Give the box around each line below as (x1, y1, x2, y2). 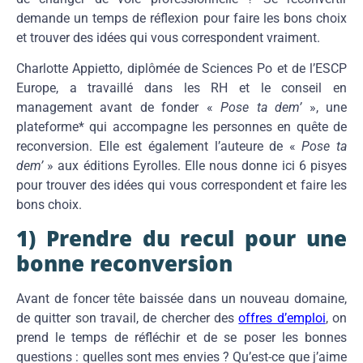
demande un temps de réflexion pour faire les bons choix (16, 10, 347, 26)
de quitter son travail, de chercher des (16, 310, 239, 327)
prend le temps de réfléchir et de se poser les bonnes (16, 330, 347, 346)
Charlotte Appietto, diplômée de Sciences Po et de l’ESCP (16, 60, 347, 76)
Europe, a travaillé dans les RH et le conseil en (16, 79, 347, 96)
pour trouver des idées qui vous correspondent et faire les (16, 177, 347, 193)
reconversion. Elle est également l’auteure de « (16, 138, 302, 154)
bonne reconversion (16, 249, 233, 279)
